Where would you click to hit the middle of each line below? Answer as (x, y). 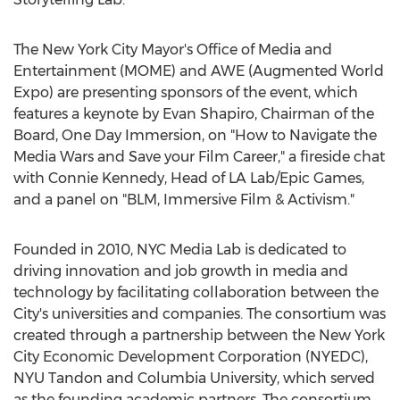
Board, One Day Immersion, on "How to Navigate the (195, 135)
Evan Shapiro (208, 114)
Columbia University (207, 378)
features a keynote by (88, 114)
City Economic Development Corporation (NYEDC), (191, 357)
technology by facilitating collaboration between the (196, 292)
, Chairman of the (314, 114)
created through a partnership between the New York (199, 335)
